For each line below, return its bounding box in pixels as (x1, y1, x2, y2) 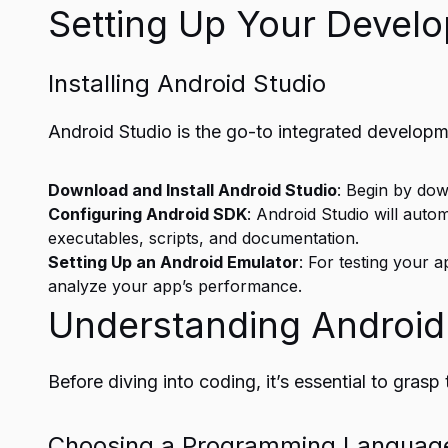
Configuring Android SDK (48, 204, 247, 224)
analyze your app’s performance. (48, 276, 302, 296)
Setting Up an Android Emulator (48, 252, 299, 272)
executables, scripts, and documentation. (48, 228, 359, 248)
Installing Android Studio (48, 69, 326, 98)
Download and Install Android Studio (48, 180, 337, 200)
